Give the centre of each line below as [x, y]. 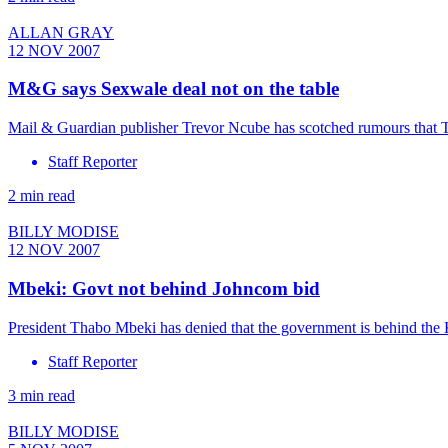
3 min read [41, 395]
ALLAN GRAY [61, 32]
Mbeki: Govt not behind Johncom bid [164, 288]
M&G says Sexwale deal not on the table [173, 89]
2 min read [41, 196]
